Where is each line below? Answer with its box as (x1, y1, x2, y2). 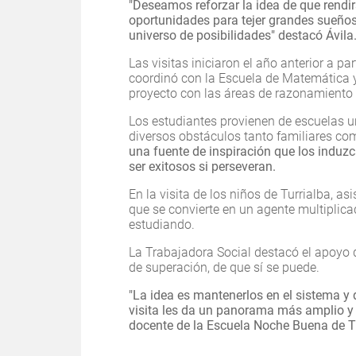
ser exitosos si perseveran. (129, 159, 276, 175)
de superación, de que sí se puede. (129, 260, 319, 276)
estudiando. (129, 217, 195, 233)
